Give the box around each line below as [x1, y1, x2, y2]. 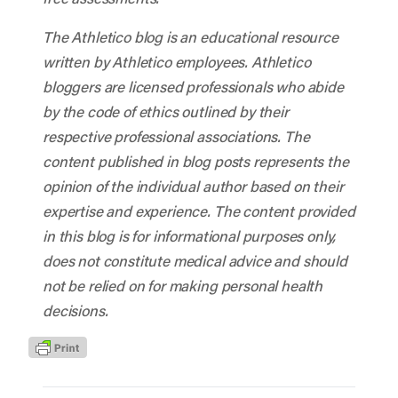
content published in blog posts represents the [43, 151, 349, 171]
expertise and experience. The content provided [43, 201, 355, 220]
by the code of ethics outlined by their [43, 101, 289, 121]
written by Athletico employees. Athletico [43, 52, 311, 71]
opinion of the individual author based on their [43, 176, 344, 195]
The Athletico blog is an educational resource [43, 27, 338, 46]
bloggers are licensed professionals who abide [43, 76, 344, 96]
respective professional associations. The [43, 126, 310, 146]
